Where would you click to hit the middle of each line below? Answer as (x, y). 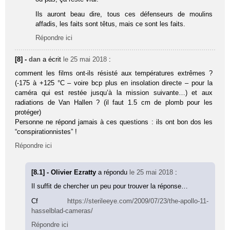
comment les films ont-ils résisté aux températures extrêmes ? (114, 73)
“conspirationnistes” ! (46, 131)
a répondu (114, 172)
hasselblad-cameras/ (62, 210)
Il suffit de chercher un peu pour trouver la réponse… (110, 186)
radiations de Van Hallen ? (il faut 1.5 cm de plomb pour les (114, 102)
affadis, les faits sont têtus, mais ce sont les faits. (111, 24)
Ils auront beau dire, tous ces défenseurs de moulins (124, 14)
